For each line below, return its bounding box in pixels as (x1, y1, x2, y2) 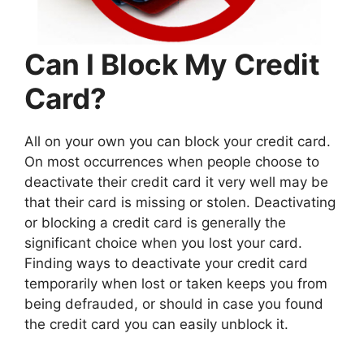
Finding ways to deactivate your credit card (24, 255, 308, 272)
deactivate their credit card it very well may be (24, 174, 328, 191)
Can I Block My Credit (24, 47, 320, 82)
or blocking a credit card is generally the (24, 214, 286, 232)
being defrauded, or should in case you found (24, 296, 323, 313)
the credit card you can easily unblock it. (24, 316, 288, 333)
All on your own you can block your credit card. (24, 133, 331, 150)
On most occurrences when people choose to (24, 154, 319, 171)
